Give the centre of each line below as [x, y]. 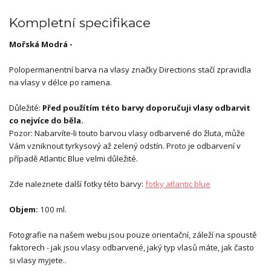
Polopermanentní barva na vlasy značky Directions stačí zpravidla [130, 69]
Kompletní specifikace [80, 22]
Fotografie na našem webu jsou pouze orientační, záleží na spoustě [133, 234]
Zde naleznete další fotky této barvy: [77, 184]
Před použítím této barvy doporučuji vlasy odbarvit [146, 107]
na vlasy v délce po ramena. [61, 82]
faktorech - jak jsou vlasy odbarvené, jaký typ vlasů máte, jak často [132, 247]
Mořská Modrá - [41, 44]
